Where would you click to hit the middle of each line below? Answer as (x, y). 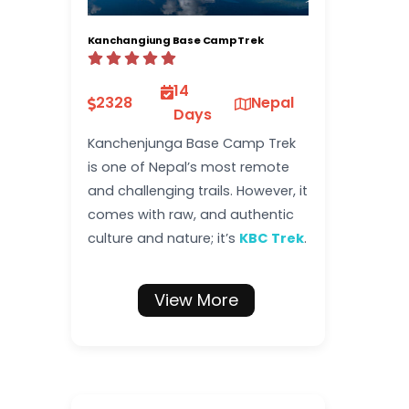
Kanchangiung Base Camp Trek (175, 40)
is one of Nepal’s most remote (188, 168)
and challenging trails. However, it (197, 191)
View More (196, 300)
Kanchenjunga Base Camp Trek (191, 144)
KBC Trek (271, 239)
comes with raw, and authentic (190, 215)
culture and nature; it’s (163, 239)
